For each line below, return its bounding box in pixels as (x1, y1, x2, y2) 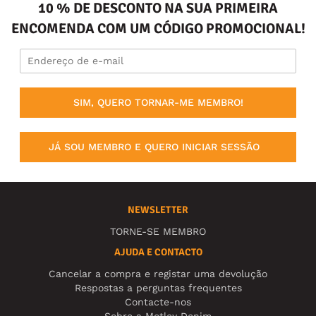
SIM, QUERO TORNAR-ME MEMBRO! (73, 97, 243, 109)
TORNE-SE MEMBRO (110, 225, 206, 237)
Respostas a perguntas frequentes (74, 281, 242, 293)
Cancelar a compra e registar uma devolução (49, 267, 267, 279)
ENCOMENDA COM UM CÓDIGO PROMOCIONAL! (11, 20, 305, 38)
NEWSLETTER (128, 203, 188, 216)
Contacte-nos (125, 296, 191, 308)
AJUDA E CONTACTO (114, 245, 202, 258)
